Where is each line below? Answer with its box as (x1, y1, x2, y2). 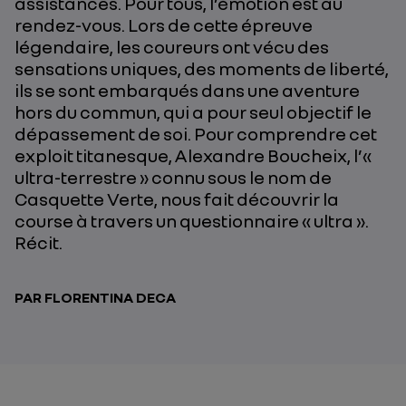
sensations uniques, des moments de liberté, (14, 57, 389, 79)
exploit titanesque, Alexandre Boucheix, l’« (14, 144, 372, 166)
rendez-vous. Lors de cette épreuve (14, 14, 313, 35)
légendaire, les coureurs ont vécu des (14, 35, 329, 57)
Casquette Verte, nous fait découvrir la (14, 188, 339, 209)
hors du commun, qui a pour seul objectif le (14, 101, 372, 122)
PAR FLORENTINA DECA (14, 288, 176, 306)
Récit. (14, 231, 63, 253)
